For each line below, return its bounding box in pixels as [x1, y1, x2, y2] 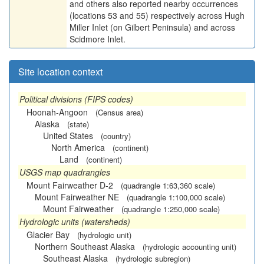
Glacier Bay [27, 229, 70, 240]
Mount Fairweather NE [35, 191, 119, 203]
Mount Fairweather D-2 [27, 179, 113, 191]
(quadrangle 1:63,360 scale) [121, 180, 215, 191]
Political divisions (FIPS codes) [19, 93, 133, 105]
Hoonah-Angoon [27, 106, 88, 118]
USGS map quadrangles [19, 166, 110, 178]
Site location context [18, 65, 103, 78]
